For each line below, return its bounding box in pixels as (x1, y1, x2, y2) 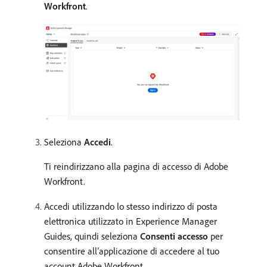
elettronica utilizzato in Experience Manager (44, 215, 217, 227)
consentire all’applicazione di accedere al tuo (44, 244, 219, 257)
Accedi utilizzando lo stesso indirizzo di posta (44, 200, 218, 212)
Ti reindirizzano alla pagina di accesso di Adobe (44, 160, 228, 172)
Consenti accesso (140, 229, 208, 242)
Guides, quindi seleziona (44, 229, 140, 242)
